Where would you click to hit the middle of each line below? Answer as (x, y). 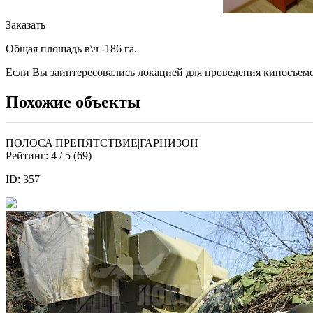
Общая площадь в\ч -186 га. (71, 48)
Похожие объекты (73, 102)
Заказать (26, 24)
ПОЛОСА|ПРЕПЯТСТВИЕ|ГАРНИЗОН (102, 143)
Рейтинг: (28, 155)
